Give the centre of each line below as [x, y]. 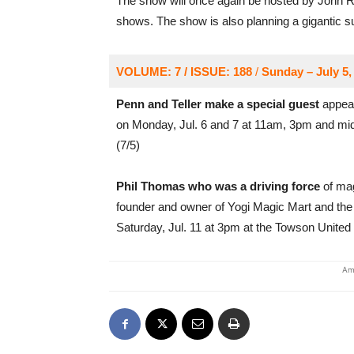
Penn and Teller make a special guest [217, 104]
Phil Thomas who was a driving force [218, 186]
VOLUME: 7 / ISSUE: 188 [184, 72]
